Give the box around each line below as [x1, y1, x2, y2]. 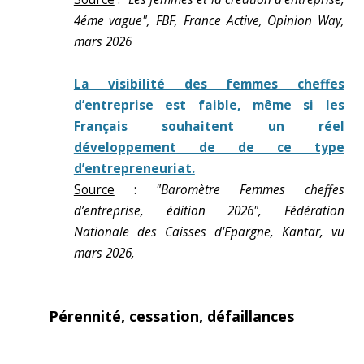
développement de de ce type [73, 139, 344, 156]
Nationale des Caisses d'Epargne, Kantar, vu [73, 223, 344, 240]
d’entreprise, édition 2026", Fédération [73, 202, 344, 219]
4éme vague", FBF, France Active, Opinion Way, [73, 12, 344, 29]
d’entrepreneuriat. [73, 160, 195, 177]
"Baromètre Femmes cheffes [155, 181, 345, 198]
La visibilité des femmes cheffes [73, 76, 344, 93]
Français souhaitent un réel [73, 118, 344, 135]
